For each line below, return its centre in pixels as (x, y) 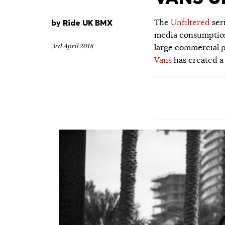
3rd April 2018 (72, 46)
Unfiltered (191, 22)
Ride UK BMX (88, 22)
